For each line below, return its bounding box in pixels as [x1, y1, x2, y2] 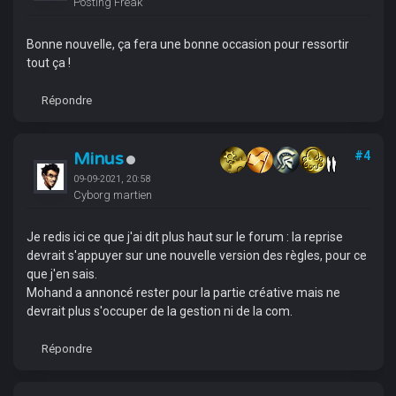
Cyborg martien [72, 188, 152, 202]
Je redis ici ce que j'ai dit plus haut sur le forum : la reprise [26, 230, 343, 244]
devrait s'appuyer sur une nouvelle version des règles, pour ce [26, 248, 367, 263]
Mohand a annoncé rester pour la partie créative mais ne [26, 286, 340, 300]
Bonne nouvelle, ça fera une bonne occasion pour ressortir [26, 37, 349, 51]
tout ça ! [26, 56, 71, 70]
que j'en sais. [26, 267, 97, 281]
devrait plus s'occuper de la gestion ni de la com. [26, 304, 293, 318]
